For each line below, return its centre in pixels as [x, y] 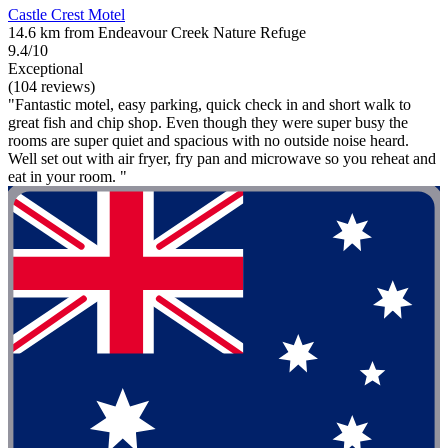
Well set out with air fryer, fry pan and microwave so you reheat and [222, 158]
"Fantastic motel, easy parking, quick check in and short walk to [209, 104]
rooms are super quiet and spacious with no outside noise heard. [208, 140]
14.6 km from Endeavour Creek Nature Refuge [157, 32]
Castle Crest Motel [66, 14]
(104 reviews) [51, 86]
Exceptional [45, 68]
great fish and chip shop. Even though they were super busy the [208, 122]
